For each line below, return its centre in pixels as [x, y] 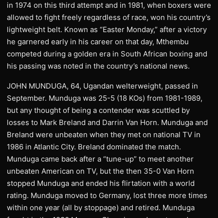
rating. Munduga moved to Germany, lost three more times [107, 195]
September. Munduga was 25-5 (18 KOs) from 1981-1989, [105, 98]
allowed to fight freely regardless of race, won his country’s [109, 17]
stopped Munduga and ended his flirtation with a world [101, 183]
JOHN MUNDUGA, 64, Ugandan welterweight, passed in [102, 86]
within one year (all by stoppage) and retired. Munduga [101, 207]
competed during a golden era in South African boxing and [107, 54]
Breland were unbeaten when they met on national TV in [104, 134]
